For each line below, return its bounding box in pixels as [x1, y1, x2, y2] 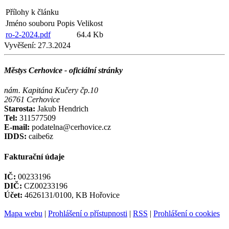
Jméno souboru [6, 18, 55, 28]
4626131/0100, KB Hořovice [22, 190, 120, 199]
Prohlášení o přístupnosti [48, 209, 127, 218]
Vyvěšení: [4, 40, 36, 50]
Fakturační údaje [4, 152, 64, 161]
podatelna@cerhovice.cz [30, 123, 111, 132]
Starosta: [4, 104, 37, 113]
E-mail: [4, 123, 30, 132]
